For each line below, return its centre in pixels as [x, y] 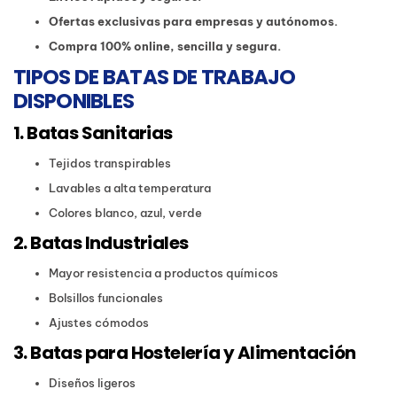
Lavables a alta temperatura [130, 188]
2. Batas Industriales [101, 243]
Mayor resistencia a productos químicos [163, 273]
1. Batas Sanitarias [93, 133]
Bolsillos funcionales [106, 298]
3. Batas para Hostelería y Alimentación [185, 353]
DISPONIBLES [74, 101]
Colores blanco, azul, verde [125, 213]
